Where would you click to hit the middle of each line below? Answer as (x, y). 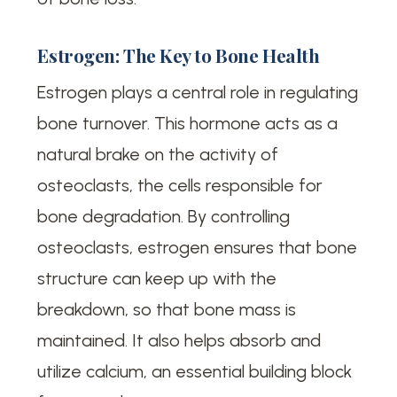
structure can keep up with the (157, 278)
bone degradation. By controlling (164, 216)
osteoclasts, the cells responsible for (180, 185)
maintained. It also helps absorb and (179, 340)
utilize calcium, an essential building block (195, 371)
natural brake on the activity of (158, 154)
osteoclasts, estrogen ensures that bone (198, 247)
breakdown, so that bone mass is (167, 309)
